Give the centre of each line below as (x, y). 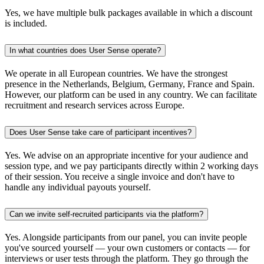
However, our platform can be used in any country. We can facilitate (131, 95)
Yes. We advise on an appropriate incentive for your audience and (126, 156)
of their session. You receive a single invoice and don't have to (120, 177)
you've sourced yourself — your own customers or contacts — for (127, 247)
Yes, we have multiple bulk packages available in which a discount (128, 13)
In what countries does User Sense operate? (85, 51)
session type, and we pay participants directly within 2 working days (131, 166)
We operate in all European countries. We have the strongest (116, 74)
